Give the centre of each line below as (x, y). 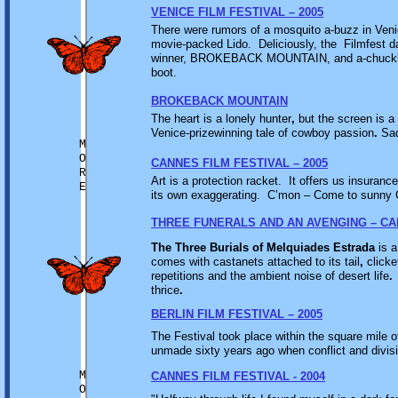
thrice (165, 290)
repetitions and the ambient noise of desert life (270, 276)
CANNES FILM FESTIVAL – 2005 (239, 163)
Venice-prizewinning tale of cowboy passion (263, 133)
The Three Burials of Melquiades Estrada (263, 247)
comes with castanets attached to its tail (255, 262)
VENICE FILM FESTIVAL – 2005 (237, 12)
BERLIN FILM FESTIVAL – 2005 (237, 314)
